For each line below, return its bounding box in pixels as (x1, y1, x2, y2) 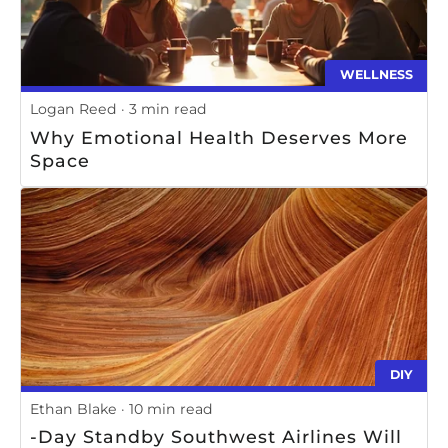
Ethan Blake (30, 399, 117, 418)
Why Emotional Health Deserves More (30, 126, 408, 148)
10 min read (129, 399, 213, 418)
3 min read (129, 99, 207, 118)
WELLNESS (339, 67, 413, 83)
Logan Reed (30, 99, 117, 118)
